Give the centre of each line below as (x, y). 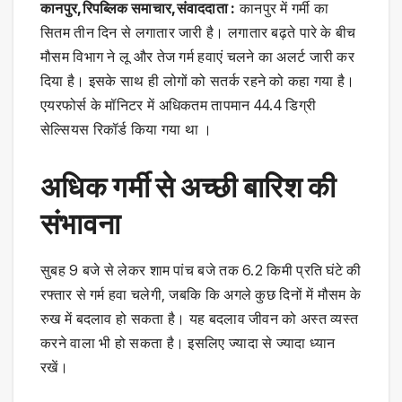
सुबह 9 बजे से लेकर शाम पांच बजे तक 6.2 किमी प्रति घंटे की (201, 270)
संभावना (81, 223)
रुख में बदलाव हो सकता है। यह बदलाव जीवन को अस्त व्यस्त (200, 318)
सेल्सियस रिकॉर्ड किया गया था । (127, 129)
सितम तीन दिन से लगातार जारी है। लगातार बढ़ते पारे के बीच (198, 32)
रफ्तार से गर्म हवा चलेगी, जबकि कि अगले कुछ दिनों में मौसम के (201, 294)
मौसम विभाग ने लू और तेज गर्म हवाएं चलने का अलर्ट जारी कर (197, 56)
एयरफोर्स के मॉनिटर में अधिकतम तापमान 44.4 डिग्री (179, 105)
